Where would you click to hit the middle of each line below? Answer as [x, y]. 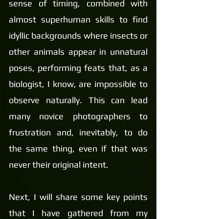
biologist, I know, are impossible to [78, 84]
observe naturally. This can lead [78, 100]
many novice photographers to [78, 116]
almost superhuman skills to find [78, 19]
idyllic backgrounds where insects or [78, 35]
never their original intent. [59, 164]
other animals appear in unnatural [78, 52]
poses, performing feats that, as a [78, 68]
